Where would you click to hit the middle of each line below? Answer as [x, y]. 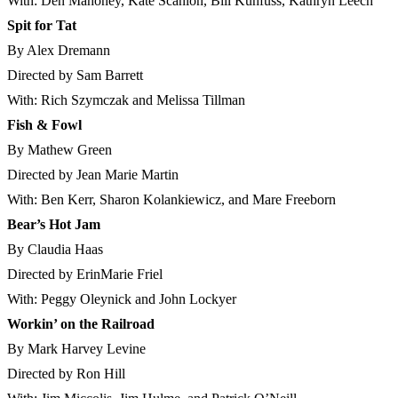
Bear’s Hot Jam [54, 225]
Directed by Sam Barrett [75, 76]
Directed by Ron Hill [66, 374]
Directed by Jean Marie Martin [93, 175]
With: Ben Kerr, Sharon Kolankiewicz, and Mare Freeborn [171, 200]
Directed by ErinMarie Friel [85, 275]
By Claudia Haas [55, 250]
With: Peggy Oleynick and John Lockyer [122, 299]
